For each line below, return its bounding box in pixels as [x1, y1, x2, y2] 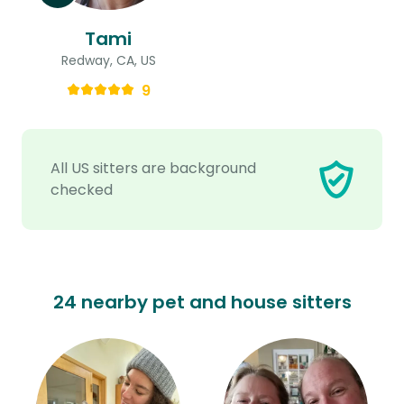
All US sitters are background [50, 157, 256, 179]
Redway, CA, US [60, 50, 156, 69]
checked [50, 179, 113, 200]
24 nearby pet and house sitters [52, 289, 352, 315]
